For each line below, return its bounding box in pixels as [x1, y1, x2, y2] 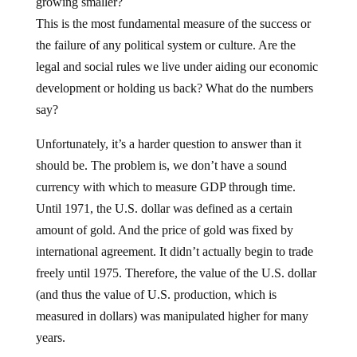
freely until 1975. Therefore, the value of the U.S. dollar [35, 266, 316, 280]
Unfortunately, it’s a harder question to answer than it [35, 137, 301, 151]
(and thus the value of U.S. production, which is [35, 288, 277, 301]
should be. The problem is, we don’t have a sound [35, 159, 287, 172]
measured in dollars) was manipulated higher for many [35, 309, 308, 323]
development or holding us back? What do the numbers [35, 81, 313, 95]
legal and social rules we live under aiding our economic [35, 60, 318, 73]
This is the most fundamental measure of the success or [35, 17, 311, 30]
